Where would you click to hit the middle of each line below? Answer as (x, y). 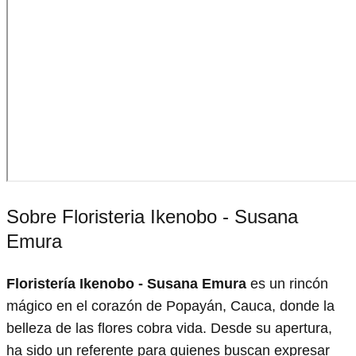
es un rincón (287, 283)
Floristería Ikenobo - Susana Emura (126, 283)
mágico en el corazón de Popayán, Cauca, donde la (170, 306)
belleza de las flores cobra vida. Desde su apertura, (169, 328)
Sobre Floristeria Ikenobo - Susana (152, 216)
